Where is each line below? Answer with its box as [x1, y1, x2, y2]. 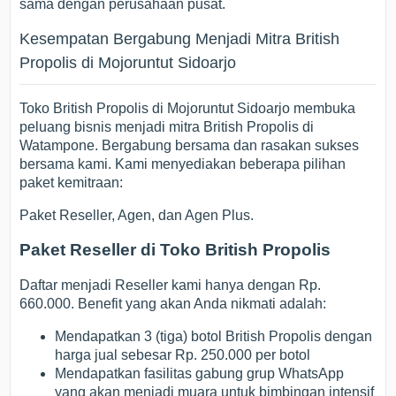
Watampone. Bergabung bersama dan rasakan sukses [19, 137, 360, 153]
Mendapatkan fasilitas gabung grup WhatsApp [55, 366, 345, 382]
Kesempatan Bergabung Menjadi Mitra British [19, 29, 340, 48]
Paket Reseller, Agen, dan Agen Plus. [19, 207, 255, 223]
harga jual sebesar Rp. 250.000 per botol [55, 347, 311, 363]
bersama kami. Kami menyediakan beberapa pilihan [19, 156, 346, 171]
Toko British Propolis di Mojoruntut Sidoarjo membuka [19, 100, 356, 116]
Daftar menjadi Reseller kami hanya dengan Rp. [19, 278, 322, 293]
